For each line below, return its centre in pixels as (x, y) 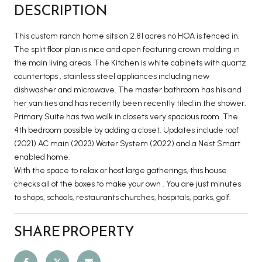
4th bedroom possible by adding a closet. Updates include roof (126, 130)
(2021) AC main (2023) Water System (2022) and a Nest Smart (127, 143)
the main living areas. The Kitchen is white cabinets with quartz (130, 63)
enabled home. (42, 157)
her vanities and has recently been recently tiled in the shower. (130, 103)
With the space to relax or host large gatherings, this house (120, 170)
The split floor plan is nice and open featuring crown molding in (127, 49)
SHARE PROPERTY (74, 231)
